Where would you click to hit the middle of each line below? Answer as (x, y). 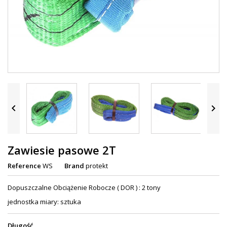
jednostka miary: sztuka (44, 202)
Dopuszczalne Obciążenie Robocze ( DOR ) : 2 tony (84, 188)
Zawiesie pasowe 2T (62, 150)
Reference (24, 166)
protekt (97, 166)
